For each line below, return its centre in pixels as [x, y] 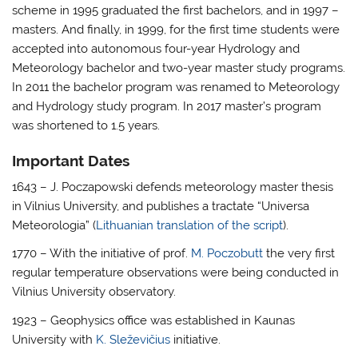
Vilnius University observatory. [94, 292]
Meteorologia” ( [54, 226]
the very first [299, 254]
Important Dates [71, 160]
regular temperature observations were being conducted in [176, 273]
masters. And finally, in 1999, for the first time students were [176, 29]
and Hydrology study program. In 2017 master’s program [167, 106]
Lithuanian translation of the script [190, 226]
